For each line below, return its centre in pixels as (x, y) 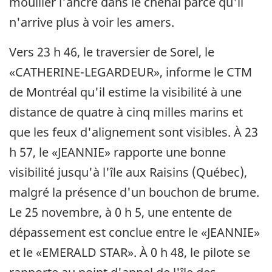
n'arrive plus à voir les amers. (92, 22)
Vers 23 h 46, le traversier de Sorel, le (112, 52)
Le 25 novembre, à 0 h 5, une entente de (121, 212)
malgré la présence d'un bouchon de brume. (134, 192)
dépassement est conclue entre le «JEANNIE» (134, 232)
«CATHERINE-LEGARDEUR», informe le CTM (131, 72)
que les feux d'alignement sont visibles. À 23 (134, 132)
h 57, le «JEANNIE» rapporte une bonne (117, 152)
